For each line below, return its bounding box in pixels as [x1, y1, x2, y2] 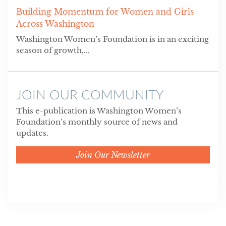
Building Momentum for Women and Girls [16, 7, 194, 17]
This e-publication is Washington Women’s [16, 106, 182, 116]
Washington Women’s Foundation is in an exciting [16, 34, 209, 44]
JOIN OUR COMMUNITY [16, 86, 163, 103]
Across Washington [16, 19, 97, 29]
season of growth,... [16, 45, 90, 55]
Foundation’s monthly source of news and [16, 117, 178, 127]
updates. [16, 128, 48, 138]
